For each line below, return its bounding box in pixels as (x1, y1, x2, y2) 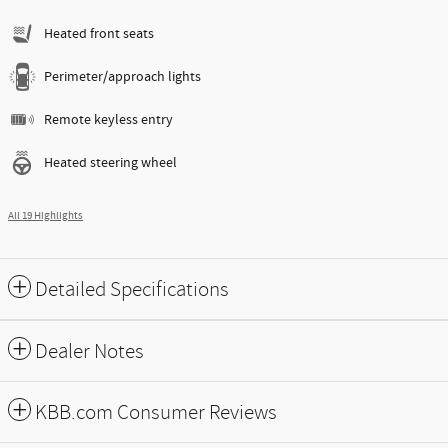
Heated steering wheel (44, 153, 177, 172)
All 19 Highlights (8, 208, 83, 223)
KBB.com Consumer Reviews (35, 400, 277, 424)
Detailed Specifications (35, 277, 229, 301)
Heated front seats (44, 24, 154, 43)
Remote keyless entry (44, 110, 173, 129)
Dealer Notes (35, 339, 144, 363)
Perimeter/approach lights (44, 67, 201, 86)
